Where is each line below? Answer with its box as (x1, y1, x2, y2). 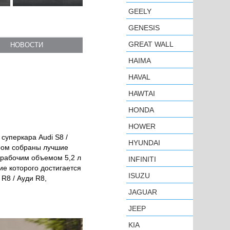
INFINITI (128, 155, 156, 163)
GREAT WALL (128, 40, 174, 48)
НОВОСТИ (10, 41, 43, 49)
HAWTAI (128, 89, 155, 98)
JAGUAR (128, 188, 157, 196)
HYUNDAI (128, 139, 160, 147)
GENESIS (128, 24, 160, 32)
